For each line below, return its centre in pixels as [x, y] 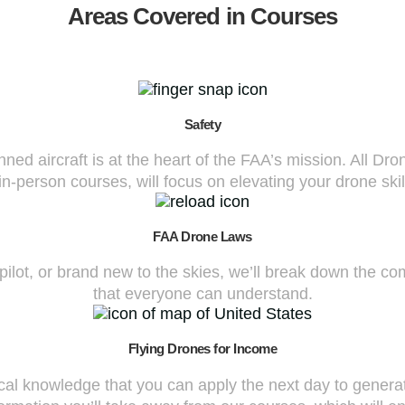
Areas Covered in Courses [202, 17]
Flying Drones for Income [202, 349]
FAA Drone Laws [202, 236]
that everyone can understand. [202, 294]
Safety [202, 124]
